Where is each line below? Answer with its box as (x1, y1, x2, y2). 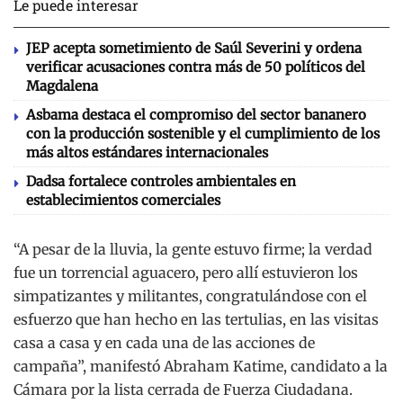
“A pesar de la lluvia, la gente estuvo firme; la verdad (13, 239, 372, 258)
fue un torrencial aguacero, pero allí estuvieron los (13, 263, 358, 282)
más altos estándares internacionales (26, 143, 268, 161)
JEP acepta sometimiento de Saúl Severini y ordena (26, 39, 362, 57)
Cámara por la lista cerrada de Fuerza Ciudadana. (13, 380, 353, 399)
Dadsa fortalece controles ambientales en (26, 172, 296, 190)
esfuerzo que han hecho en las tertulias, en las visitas (13, 309, 379, 328)
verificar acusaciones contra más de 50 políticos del (26, 58, 365, 76)
